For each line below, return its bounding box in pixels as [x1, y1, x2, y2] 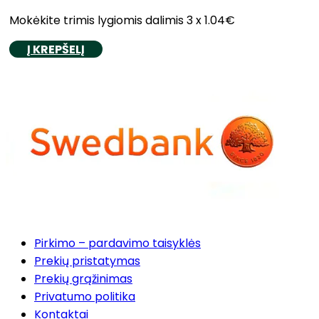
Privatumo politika [34, 288, 135, 305]
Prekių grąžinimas [34, 271, 132, 288]
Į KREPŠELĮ [27, 41, 85, 58]
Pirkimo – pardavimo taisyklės [34, 235, 201, 252]
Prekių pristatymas [34, 253, 140, 270]
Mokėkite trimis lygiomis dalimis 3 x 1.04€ [9, 12, 235, 29]
